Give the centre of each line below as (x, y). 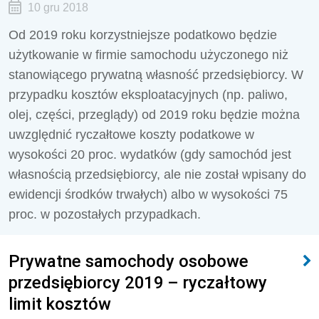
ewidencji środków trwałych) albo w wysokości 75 (148, 194)
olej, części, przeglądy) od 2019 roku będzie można (154, 115)
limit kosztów (60, 304)
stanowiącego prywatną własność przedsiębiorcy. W (156, 75)
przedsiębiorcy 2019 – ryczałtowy (138, 282)
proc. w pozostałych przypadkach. (105, 214)
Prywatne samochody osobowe (129, 261)
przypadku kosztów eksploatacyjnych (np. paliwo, (148, 95)
